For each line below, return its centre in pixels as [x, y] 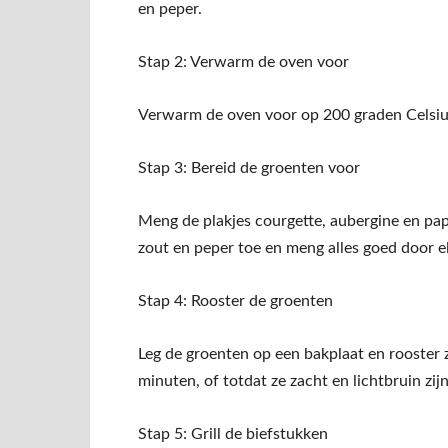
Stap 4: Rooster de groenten [235, 301]
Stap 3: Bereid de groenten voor [249, 168]
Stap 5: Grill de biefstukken [233, 434]
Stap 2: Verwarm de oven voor [243, 62]
